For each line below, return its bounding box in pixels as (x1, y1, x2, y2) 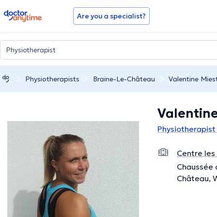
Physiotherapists (25, 74, 79, 83)
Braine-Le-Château (93, 74, 155, 83)
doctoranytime (3, 9, 58, 18)
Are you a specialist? (77, 12, 146, 20)
